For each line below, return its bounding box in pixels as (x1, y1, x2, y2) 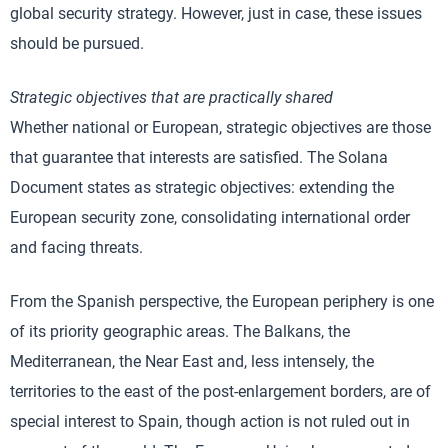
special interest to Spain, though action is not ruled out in (10, 412, 410, 431)
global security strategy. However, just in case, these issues (10, 4, 422, 23)
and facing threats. (10, 238, 143, 257)
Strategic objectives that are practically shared (10, 88, 333, 107)
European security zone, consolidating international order (10, 208, 410, 227)
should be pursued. (10, 34, 144, 53)
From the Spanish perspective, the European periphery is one (10, 292, 434, 311)
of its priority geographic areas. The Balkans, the (10, 322, 350, 341)
